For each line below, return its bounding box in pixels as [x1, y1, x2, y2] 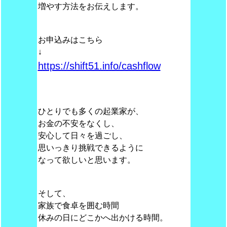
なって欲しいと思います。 [37, 156, 135, 164]
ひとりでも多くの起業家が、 [37, 107, 143, 116]
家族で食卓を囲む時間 [37, 201, 119, 210]
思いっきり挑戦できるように [37, 143, 143, 152]
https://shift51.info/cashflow [37, 60, 161, 71]
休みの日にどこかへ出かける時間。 [37, 213, 168, 222]
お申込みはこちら [37, 35, 103, 44]
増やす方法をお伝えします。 [37, 2, 143, 11]
